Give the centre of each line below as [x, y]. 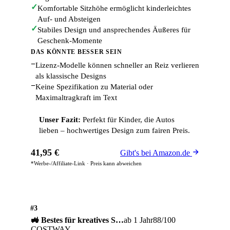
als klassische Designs [71, 76]
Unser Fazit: [60, 120]
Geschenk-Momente [70, 41]
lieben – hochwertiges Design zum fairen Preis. [114, 131]
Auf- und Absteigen [69, 19]
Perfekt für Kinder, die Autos [128, 120]
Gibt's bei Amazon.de [156, 152]
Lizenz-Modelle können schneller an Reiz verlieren [117, 65]
